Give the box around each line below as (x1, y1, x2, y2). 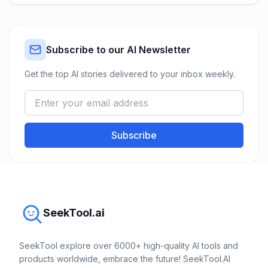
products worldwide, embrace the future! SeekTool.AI (19, 254, 230, 264)
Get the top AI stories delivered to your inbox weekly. (25, 69, 235, 79)
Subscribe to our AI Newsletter (46, 44, 191, 56)
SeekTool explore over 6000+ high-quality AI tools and (19, 240, 238, 251)
